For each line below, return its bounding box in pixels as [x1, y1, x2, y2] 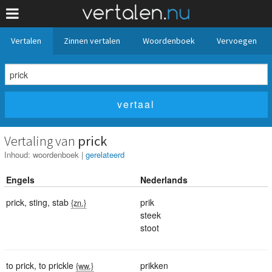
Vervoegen [217, 35, 257, 46]
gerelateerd [86, 148, 124, 160]
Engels [6, 173, 35, 186]
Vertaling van [4, 132, 78, 149]
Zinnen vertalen [63, 35, 120, 46]
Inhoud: [4, 148, 33, 160]
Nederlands [140, 173, 188, 186]
